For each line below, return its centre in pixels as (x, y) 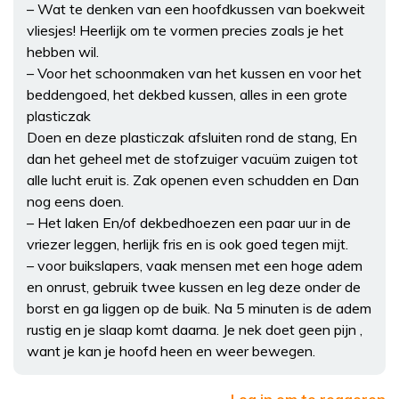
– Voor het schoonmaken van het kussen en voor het (194, 73)
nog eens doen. (75, 201)
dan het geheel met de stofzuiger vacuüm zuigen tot (192, 158)
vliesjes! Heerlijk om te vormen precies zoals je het (185, 30)
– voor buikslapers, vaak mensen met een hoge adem (195, 265)
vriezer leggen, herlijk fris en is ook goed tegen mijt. (187, 244)
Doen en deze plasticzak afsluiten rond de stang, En (192, 137)
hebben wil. (63, 51)
